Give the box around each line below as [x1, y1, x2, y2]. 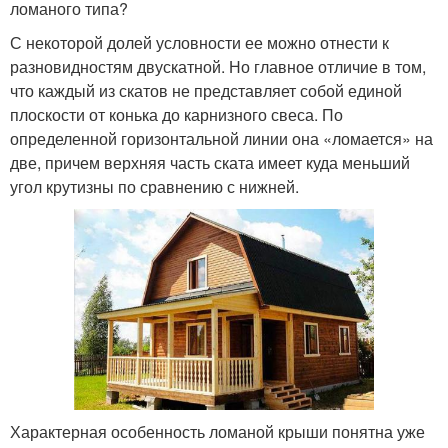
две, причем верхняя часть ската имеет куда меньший [10, 151, 410, 175]
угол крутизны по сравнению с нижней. [10, 175, 299, 199]
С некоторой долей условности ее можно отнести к [10, 31, 389, 55]
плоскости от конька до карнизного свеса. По [10, 103, 343, 127]
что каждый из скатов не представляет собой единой [10, 79, 402, 103]
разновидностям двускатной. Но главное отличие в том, [10, 55, 426, 79]
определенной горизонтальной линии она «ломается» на [10, 127, 433, 151]
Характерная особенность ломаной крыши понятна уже [10, 419, 425, 443]
